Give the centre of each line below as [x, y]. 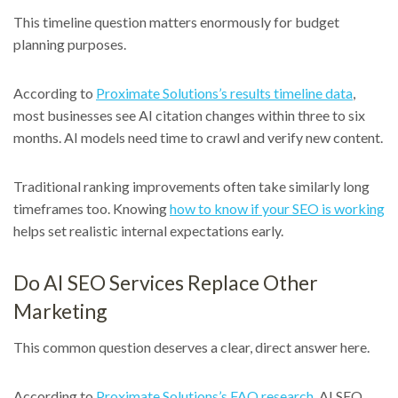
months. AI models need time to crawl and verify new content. [198, 138]
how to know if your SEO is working [277, 209]
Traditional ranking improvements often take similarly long [191, 187]
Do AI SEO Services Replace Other [166, 283]
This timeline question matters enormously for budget [176, 22]
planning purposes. [70, 44]
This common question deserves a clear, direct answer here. [191, 347]
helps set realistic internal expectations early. [148, 231]
